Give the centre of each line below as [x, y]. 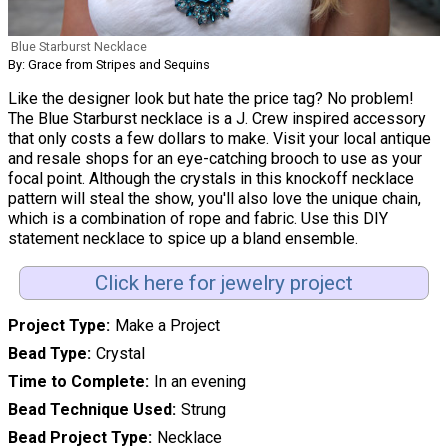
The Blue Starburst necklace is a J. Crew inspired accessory [217, 118]
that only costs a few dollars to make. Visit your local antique [219, 138]
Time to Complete [76, 382]
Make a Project [167, 326]
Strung [203, 410]
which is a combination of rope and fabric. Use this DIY [198, 218]
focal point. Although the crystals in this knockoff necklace [211, 178]
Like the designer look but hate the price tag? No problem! [211, 98]
